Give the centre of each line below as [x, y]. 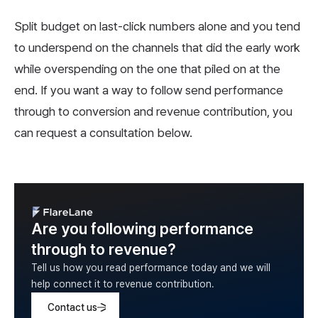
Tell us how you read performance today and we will [151, 267]
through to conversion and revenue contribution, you [153, 111]
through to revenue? [104, 249]
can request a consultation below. [103, 132]
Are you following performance [142, 228]
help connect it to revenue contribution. [123, 284]
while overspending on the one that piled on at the [147, 68]
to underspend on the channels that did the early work [157, 47]
